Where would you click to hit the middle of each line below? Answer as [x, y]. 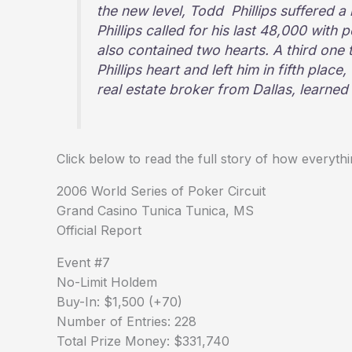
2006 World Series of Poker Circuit [161, 191]
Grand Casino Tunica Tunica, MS [155, 211]
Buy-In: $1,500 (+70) [119, 302]
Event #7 [83, 263]
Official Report [99, 231]
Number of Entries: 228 [126, 322]
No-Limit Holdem [107, 282]
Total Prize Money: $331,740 [143, 341]
